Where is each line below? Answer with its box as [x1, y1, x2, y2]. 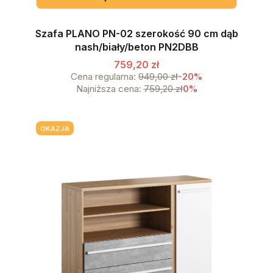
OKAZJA [40, 124, 69, 133]
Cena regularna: [71, 70, 136, 82]
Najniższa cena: [76, 82, 141, 94]
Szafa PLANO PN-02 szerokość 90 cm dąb [35, 27, 238, 40]
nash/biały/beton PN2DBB [74, 41, 199, 54]
